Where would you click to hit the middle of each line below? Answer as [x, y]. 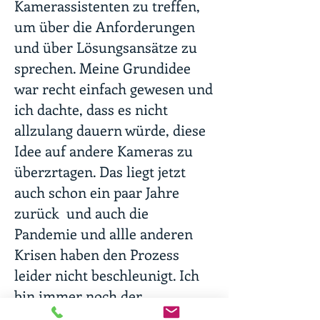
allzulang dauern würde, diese [110, 130]
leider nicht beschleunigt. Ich [107, 275]
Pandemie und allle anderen [104, 233]
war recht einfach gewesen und [114, 88]
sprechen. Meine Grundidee [102, 67]
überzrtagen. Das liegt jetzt [100, 171]
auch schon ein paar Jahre [97, 192]
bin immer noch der [78, 295]
